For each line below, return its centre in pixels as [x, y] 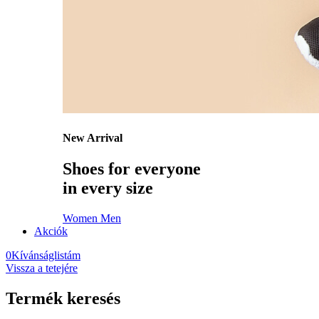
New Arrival [93, 137]
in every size [108, 188]
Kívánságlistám [46, 255]
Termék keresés [63, 298]
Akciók [51, 231]
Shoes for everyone [132, 168]
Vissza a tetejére [42, 268]
